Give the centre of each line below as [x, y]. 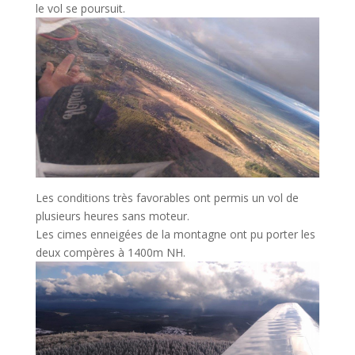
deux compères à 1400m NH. [110, 252]
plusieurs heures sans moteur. [112, 216]
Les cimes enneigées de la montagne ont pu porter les [175, 234]
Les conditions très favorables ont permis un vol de [167, 197]
